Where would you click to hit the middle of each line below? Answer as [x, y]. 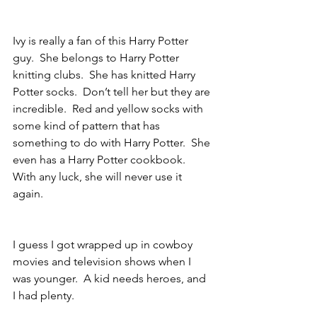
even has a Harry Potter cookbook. [102, 160]
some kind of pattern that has [88, 126]
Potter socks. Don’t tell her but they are [113, 92]
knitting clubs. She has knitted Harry [105, 75]
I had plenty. [44, 296]
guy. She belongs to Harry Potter [97, 58]
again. [29, 194]
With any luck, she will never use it [99, 177]
